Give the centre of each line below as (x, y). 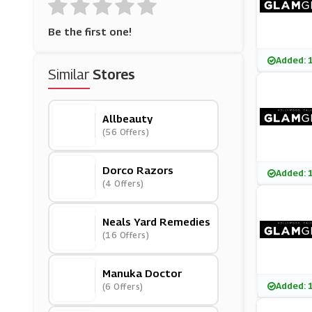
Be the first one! (89, 31)
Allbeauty (127, 118)
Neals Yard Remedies (156, 221)
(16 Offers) (126, 235)
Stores (114, 75)
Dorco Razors (138, 170)
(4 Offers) (123, 184)
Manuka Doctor (142, 273)
